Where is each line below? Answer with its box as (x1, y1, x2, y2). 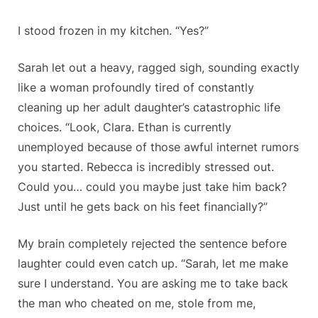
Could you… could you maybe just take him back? (18, 180, 287, 194)
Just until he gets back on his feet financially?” (18, 199, 268, 214)
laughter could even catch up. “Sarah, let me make (18, 256, 288, 271)
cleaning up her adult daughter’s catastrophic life (18, 100, 280, 115)
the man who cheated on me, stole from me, (18, 296, 256, 311)
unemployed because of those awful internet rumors (18, 140, 299, 155)
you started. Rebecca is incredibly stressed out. (18, 160, 274, 175)
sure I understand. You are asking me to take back (18, 276, 288, 291)
